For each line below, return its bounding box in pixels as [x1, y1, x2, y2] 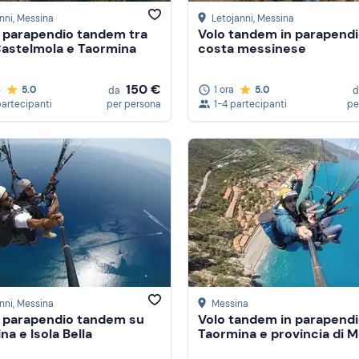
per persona [107, 98, 161, 111]
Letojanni [212, 12, 253, 26]
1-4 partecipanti [214, 98, 287, 111]
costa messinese [198, 40, 306, 58]
